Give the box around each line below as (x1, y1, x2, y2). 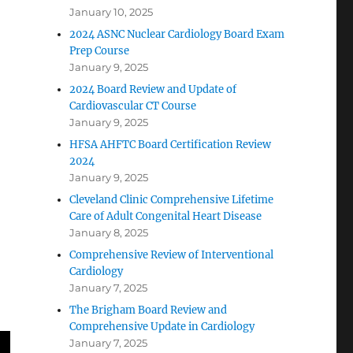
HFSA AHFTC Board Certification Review (69, 138, 272, 151)
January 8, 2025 (69, 226, 149, 239)
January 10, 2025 (69, 6, 154, 18)
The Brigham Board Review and (69, 303, 228, 317)
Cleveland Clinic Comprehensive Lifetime (69, 193, 274, 206)
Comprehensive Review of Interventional (69, 248, 274, 262)
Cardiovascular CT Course (69, 99, 199, 113)
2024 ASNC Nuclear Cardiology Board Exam (69, 28, 285, 41)
